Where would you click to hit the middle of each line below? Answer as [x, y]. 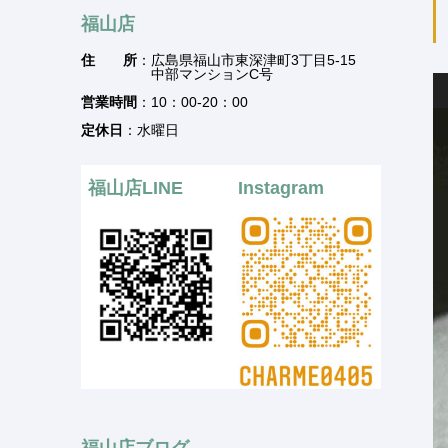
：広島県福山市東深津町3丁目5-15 [246, 60]
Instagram [281, 188]
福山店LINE [135, 188]
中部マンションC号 [177, 74]
